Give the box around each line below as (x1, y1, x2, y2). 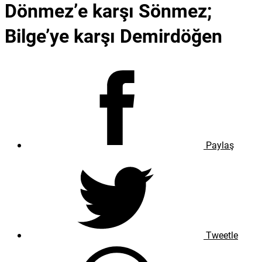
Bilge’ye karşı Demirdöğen (5, 23, 222, 49)
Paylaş (204, 138, 234, 151)
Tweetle (204, 228, 238, 241)
